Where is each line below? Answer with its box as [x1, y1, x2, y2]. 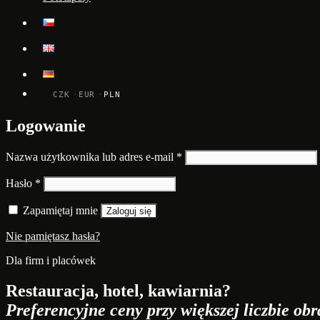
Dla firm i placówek [6, 254, 96, 266]
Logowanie [6, 116, 86, 135]
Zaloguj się [106, 205, 151, 216]
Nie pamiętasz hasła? [6, 229, 100, 242]
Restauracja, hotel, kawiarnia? [6, 281, 231, 300]
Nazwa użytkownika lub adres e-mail [6, 150, 176, 163]
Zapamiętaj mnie [23, 204, 98, 216]
